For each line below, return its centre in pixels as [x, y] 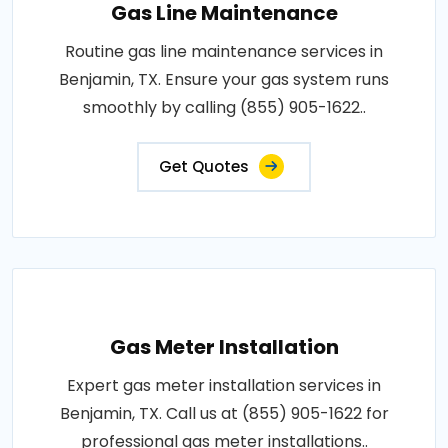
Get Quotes [204, 166]
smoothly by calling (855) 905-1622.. [224, 107]
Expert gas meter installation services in [224, 385]
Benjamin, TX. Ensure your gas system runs [224, 79]
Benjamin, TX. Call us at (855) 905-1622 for [224, 413]
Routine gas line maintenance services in [224, 51]
